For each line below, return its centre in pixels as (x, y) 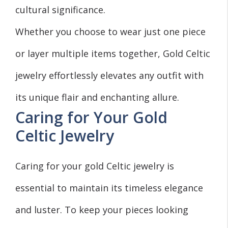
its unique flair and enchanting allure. (97, 97)
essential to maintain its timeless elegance (109, 188)
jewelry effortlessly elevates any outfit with (109, 75)
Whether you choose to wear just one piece (110, 31)
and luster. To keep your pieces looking (102, 209)
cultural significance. (60, 9)
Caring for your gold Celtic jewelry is (95, 166)
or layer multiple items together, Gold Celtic (113, 53)
